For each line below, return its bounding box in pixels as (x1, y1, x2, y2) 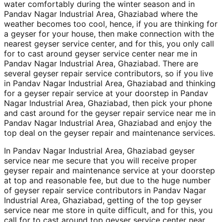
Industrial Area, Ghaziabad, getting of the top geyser (4, 195, 202, 205)
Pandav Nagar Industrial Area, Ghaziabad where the (4, 8, 198, 19)
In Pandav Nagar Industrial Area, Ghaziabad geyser (4, 145, 195, 156)
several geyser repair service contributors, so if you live (4, 68, 213, 78)
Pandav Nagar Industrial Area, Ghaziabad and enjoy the (4, 117, 212, 128)
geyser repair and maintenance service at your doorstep (4, 165, 215, 175)
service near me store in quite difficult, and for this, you (4, 205, 213, 215)
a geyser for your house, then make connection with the (4, 28, 214, 39)
